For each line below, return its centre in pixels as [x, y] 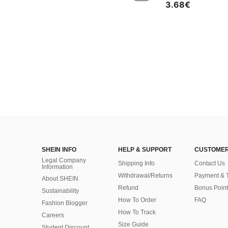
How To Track [137, 212]
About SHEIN [60, 179]
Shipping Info [136, 163]
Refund [128, 188]
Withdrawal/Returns [145, 176]
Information [57, 167]
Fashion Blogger [65, 203]
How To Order [137, 200]
